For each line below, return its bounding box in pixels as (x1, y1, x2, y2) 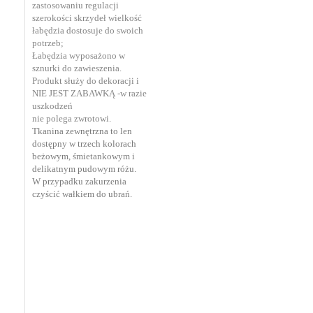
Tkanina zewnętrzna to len (32, 125, 132, 136)
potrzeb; (32, 37, 64, 48)
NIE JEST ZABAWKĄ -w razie (32, 87, 147, 99)
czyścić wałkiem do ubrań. (32, 188, 132, 199)
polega (46, 112, 72, 124)
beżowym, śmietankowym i (32, 150, 135, 161)
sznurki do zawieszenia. (32, 62, 122, 73)
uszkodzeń (32, 100, 73, 111)
